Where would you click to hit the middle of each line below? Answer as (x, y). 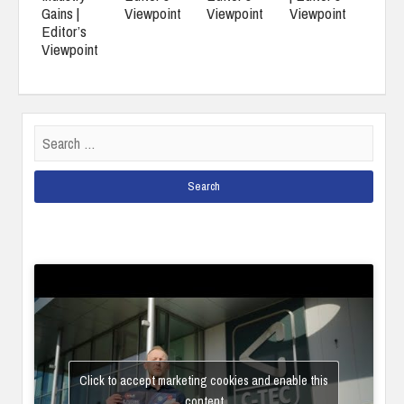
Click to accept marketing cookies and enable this (204, 380)
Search (53, 133)
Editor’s (64, 32)
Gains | (60, 14)
